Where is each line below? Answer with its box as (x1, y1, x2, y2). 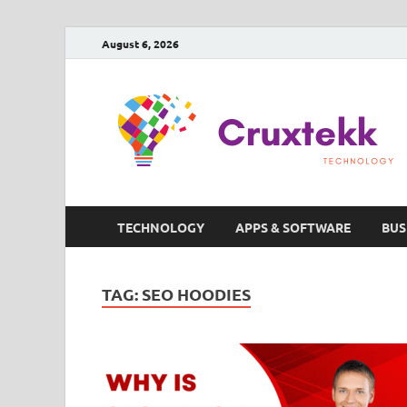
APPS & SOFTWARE (235, 218, 351, 235)
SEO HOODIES (142, 283, 251, 304)
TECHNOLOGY (117, 218, 204, 235)
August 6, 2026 (102, 35, 179, 51)
